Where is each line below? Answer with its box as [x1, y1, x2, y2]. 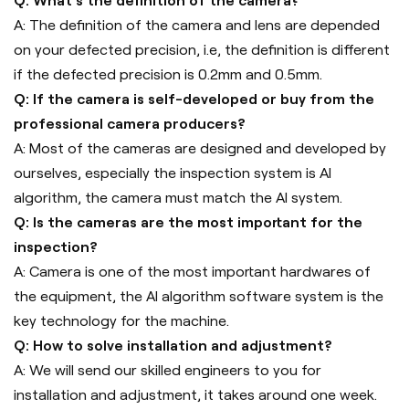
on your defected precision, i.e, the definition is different [14, 42, 390, 58]
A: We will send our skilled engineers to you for [14, 362, 321, 379]
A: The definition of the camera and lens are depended [14, 17, 380, 34]
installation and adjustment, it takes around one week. [14, 387, 377, 404]
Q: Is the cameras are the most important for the [14, 215, 362, 231]
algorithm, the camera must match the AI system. [14, 190, 342, 206]
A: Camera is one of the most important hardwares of [14, 264, 371, 280]
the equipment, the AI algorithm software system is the [14, 288, 383, 305]
